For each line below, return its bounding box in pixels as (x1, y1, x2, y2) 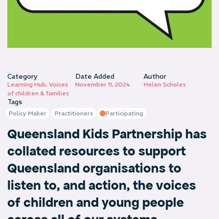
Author (143, 71, 166, 81)
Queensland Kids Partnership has (7, 125, 207, 142)
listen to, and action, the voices (7, 176, 196, 194)
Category (7, 71, 38, 81)
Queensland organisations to (7, 159, 181, 176)
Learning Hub (7, 80, 46, 88)
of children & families (7, 89, 69, 97)
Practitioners (55, 109, 93, 117)
